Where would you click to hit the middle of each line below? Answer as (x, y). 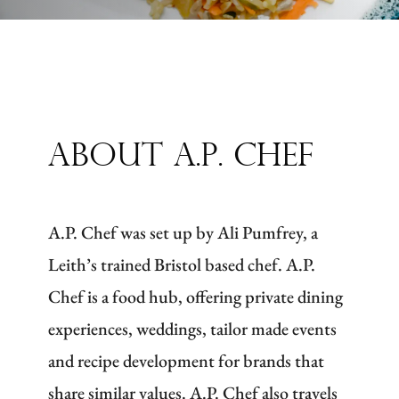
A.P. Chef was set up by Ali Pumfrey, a (183, 232)
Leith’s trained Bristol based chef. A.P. (182, 264)
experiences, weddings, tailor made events (193, 328)
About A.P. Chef (181, 157)
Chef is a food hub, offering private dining (196, 296)
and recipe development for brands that (187, 360)
